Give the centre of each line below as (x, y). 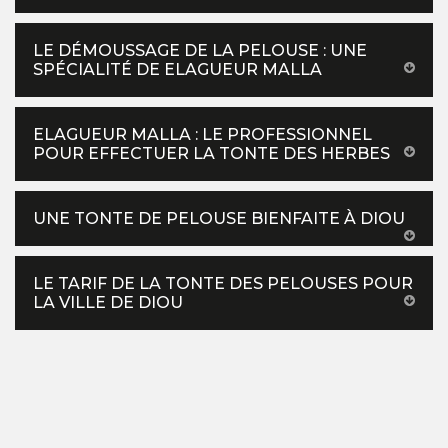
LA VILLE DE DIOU (108, 303)
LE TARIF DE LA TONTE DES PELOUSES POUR (223, 284)
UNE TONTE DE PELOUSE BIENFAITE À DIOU (219, 219)
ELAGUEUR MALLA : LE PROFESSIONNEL (202, 135)
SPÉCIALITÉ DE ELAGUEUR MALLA (177, 70)
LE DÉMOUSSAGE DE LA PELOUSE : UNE (200, 51)
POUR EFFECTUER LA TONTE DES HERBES (211, 154)
